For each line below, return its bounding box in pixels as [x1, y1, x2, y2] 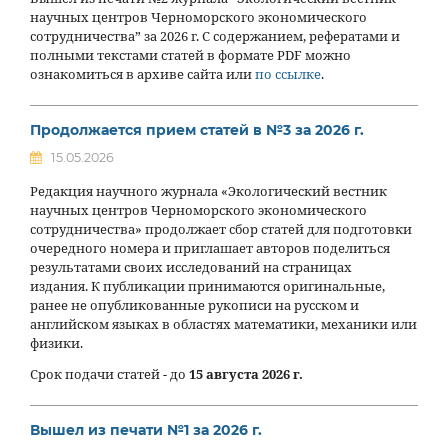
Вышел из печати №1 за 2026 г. [30, 421, 262, 440]
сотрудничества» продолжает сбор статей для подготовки [30, 220, 412, 238]
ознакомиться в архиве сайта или [30, 65, 255, 83]
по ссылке [255, 65, 321, 83]
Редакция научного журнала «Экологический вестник [30, 182, 387, 200]
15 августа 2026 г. [189, 366, 303, 384]
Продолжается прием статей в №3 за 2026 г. [30, 120, 364, 139]
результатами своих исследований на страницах [30, 258, 352, 276]
